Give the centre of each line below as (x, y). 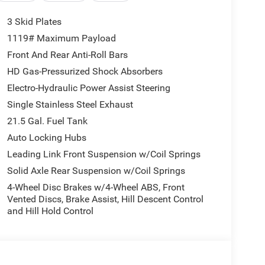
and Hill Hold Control (50, 211)
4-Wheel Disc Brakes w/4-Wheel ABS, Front (96, 187)
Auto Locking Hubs (46, 137)
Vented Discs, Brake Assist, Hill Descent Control (105, 199)
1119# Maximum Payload (61, 38)
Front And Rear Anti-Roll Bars (67, 54)
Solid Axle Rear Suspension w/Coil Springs (96, 170)
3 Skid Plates (34, 21)
